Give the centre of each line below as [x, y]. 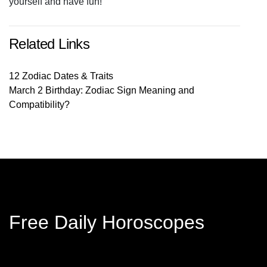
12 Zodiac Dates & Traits [61, 76]
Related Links [49, 44]
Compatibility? [39, 105]
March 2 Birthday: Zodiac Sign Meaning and [102, 90]
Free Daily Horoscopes [107, 222]
